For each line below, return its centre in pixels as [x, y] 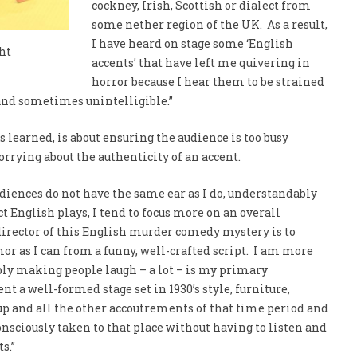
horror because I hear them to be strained [208, 82]
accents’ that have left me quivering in [200, 63]
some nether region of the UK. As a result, [209, 24]
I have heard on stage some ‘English [192, 43]
